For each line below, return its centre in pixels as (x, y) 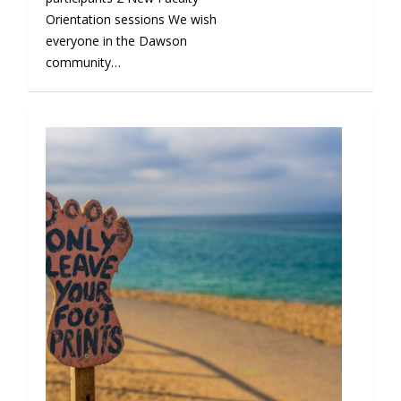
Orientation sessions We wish (131, 20)
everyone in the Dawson (116, 41)
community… (83, 63)
